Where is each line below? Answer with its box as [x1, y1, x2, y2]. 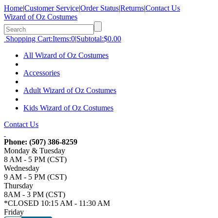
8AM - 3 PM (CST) [4, 190, 65, 199]
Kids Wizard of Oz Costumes [23, 104, 113, 112]
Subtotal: [76, 35, 104, 43]
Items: [53, 35, 71, 43]
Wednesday [4, 164, 39, 172]
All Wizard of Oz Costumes [23, 51, 109, 59]
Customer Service [24, 4, 79, 12]
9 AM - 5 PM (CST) [4, 173, 67, 181]
